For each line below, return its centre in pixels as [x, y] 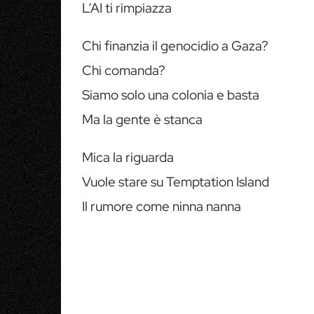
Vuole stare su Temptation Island [176, 182]
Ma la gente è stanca [142, 120]
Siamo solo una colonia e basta [171, 95]
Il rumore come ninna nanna [162, 206]
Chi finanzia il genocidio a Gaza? [175, 46]
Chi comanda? [124, 70]
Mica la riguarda [128, 157]
